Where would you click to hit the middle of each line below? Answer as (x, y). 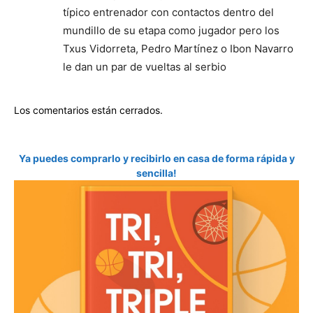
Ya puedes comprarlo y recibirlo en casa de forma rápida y (156, 158)
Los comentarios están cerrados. (88, 110)
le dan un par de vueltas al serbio (145, 67)
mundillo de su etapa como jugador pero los (171, 30)
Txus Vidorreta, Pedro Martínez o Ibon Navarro (178, 49)
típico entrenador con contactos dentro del (168, 12)
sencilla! (156, 173)
